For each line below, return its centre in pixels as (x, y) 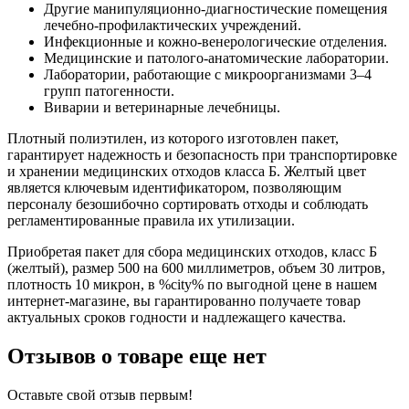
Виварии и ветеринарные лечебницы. (162, 107)
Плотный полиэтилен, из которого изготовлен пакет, (173, 138)
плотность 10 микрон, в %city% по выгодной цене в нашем (192, 284)
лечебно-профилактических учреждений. (173, 25)
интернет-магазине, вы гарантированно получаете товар (184, 300)
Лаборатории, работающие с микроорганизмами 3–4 (208, 74)
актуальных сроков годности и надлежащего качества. (177, 317)
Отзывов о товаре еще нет (137, 356)
